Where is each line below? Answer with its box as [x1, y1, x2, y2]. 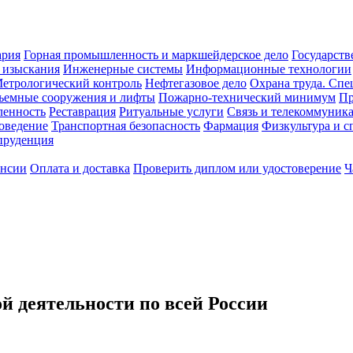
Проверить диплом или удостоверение [133, 162, 341, 175]
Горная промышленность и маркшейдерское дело [24, 48, 288, 61]
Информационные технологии [186, 62, 351, 76]
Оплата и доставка [30, 162, 130, 175]
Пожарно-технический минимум [158, 91, 336, 104]
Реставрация [49, 105, 116, 118]
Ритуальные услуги [119, 105, 224, 118]
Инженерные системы [63, 62, 183, 76]
